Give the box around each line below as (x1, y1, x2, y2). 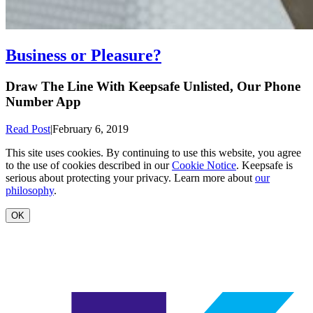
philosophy (6, 184, 54, 196)
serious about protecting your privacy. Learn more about (6, 171, 255, 184)
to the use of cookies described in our (6, 159, 172, 171)
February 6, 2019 (52, 122, 129, 135)
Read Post (6, 122, 50, 135)
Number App (6, 94, 81, 109)
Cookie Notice (172, 159, 236, 171)
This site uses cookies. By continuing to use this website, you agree (6, 146, 301, 159)
